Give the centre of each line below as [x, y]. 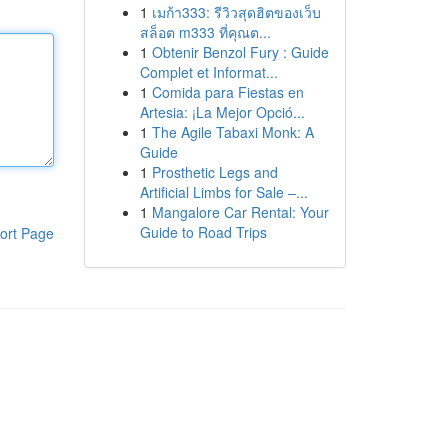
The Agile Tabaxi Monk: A [232, 132]
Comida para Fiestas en [227, 92]
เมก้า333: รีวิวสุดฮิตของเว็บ [236, 12]
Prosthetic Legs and [214, 172]
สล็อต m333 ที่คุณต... [205, 32]
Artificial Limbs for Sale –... [223, 192]
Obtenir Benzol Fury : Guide [240, 52]
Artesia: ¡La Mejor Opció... [222, 112]
